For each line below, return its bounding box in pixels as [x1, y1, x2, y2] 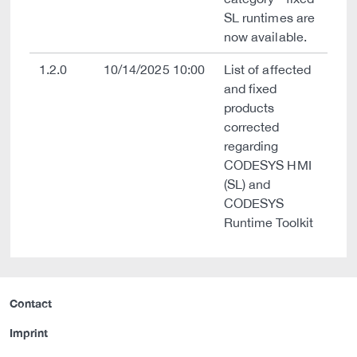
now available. [224, 29, 307, 44]
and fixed [224, 81, 277, 96]
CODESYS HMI [224, 158, 312, 172]
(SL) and [224, 177, 271, 191]
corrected [224, 120, 280, 134]
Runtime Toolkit [224, 215, 313, 229]
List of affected [224, 62, 311, 76]
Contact [10, 296, 53, 311]
